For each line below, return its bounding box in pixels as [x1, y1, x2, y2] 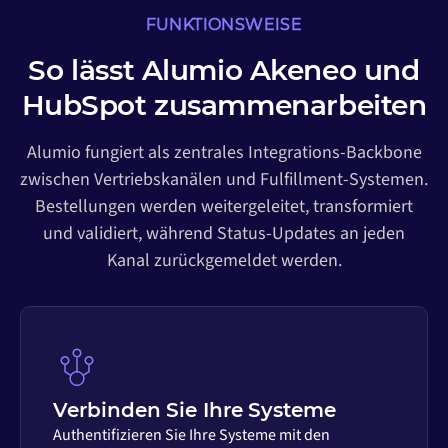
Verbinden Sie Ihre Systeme [53, 397, 336, 422]
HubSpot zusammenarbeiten [21, 88, 427, 123]
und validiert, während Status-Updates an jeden [43, 221, 405, 247]
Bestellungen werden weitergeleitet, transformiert [35, 194, 413, 220]
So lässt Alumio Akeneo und [28, 53, 420, 88]
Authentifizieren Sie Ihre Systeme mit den [53, 423, 331, 446]
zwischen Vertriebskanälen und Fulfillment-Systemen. [20, 167, 428, 193]
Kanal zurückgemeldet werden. [106, 248, 342, 274]
